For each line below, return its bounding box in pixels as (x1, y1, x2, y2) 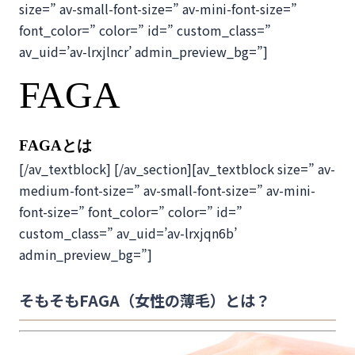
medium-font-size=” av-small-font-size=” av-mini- (19, 181, 315, 200)
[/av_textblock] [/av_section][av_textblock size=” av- (19, 159, 335, 178)
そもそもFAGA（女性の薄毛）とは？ (19, 289, 270, 311)
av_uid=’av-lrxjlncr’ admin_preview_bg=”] (19, 42, 268, 61)
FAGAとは (19, 137, 92, 154)
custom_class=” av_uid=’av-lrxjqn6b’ (19, 223, 237, 242)
